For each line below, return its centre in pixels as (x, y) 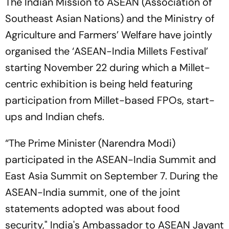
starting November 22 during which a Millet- (108, 67)
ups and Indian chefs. (57, 116)
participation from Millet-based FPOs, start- (110, 100)
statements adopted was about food (93, 208)
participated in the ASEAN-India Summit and (111, 159)
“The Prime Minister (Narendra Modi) (90, 143)
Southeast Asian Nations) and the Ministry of (110, 18)
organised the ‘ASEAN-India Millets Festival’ (107, 51)
